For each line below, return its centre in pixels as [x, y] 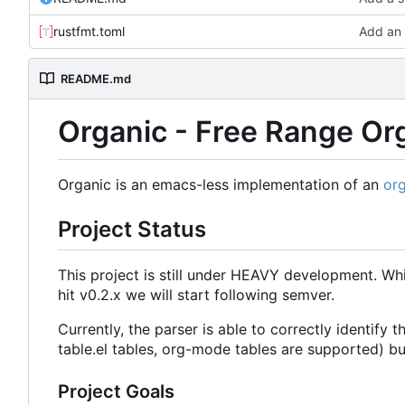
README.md [96, 79]
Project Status [132, 229]
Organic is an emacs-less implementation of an [221, 184]
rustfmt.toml [89, 32]
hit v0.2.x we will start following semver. [196, 294]
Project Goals [116, 391]
